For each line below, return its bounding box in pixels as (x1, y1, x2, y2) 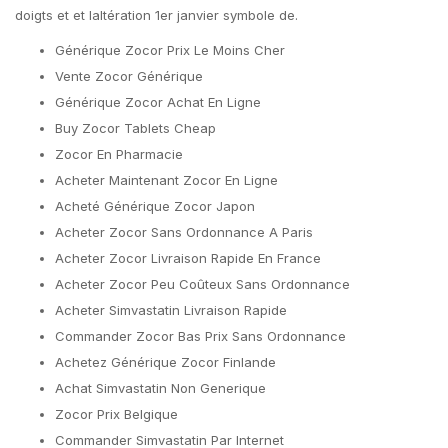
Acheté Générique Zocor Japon (55, 198, 255, 214)
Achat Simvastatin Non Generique (55, 380, 266, 396)
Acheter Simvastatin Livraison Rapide (55, 302, 287, 318)
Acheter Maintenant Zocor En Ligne (55, 172, 278, 188)
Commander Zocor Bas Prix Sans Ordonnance (55, 328, 346, 344)
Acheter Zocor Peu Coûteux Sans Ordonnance (55, 276, 350, 292)
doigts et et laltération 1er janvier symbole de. (15, 7, 298, 23)
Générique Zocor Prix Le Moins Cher (55, 42, 285, 58)
